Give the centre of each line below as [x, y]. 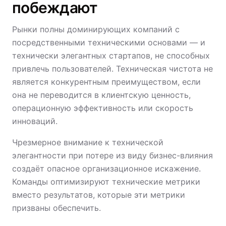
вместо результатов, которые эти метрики [99, 195]
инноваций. [35, 121]
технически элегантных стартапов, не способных [111, 55]
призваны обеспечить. [56, 208]
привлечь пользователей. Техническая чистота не [112, 69]
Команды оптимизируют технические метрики [106, 182]
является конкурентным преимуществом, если [106, 82]
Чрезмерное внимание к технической [88, 142]
